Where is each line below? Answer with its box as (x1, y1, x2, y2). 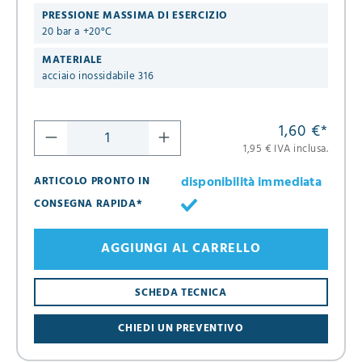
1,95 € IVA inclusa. (243, 140, 328, 158)
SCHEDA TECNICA (135, 284, 227, 301)
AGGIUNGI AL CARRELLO (101, 238, 261, 260)
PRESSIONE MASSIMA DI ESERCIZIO (42, 6, 229, 24)
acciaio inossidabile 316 (42, 67, 154, 85)
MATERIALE (42, 51, 103, 69)
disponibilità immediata (181, 171, 322, 193)
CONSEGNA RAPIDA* (34, 195, 143, 213)
